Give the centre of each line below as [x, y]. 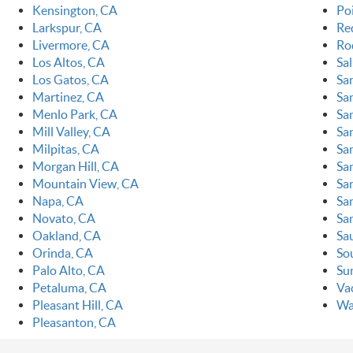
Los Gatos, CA [70, 80]
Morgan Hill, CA [75, 167]
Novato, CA [63, 219]
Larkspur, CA [67, 28]
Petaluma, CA [69, 288]
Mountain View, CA [85, 184]
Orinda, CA [62, 253]
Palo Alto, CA [68, 271]
